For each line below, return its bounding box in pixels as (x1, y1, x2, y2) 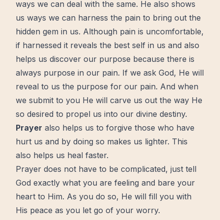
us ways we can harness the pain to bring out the (16, 13, 201, 23)
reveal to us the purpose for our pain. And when (16, 82, 198, 91)
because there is (131, 54, 194, 64)
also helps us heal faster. (16, 150, 109, 160)
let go (82, 205, 103, 215)
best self (114, 40, 145, 50)
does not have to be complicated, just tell (41, 164, 196, 174)
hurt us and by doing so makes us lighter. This (16, 137, 188, 146)
